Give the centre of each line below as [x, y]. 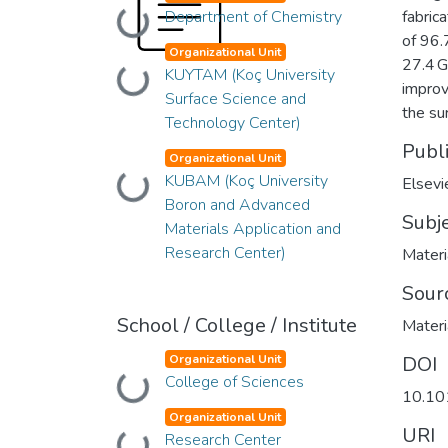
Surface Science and [235, 98]
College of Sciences [234, 381]
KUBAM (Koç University [246, 180]
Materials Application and [252, 228]
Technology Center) [232, 122]
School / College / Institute [237, 325]
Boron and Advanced [237, 204]
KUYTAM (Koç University [249, 74]
